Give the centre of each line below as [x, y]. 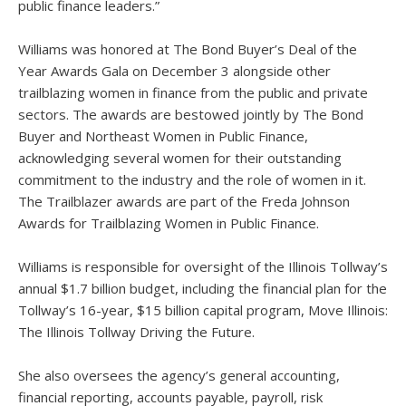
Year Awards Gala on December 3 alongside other [174, 71]
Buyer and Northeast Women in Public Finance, [163, 136]
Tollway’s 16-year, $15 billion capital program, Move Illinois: [203, 310]
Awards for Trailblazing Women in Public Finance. [170, 223]
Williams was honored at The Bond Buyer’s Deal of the [188, 49]
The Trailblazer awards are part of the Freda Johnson [184, 201]
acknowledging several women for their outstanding [180, 158]
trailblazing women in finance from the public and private [193, 92]
